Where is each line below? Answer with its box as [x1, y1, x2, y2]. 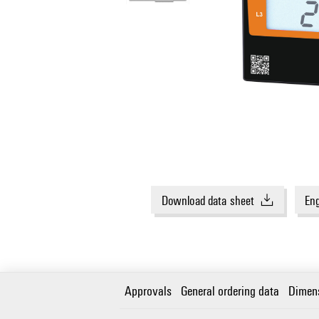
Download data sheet [161, 191, 255, 209]
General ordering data [181, 281, 280, 300]
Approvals [125, 281, 172, 300]
